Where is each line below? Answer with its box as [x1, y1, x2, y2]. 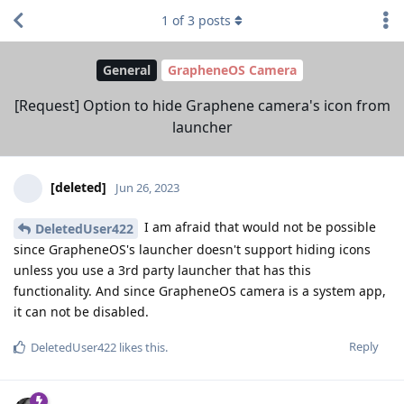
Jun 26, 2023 [115, 179, 179, 196]
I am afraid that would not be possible [141, 217, 376, 235]
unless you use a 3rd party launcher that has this [14, 261, 311, 279]
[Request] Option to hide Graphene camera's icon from [14, 95, 390, 115]
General [103, 61, 151, 79]
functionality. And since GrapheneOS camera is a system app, [14, 281, 386, 299]
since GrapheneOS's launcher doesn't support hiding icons [14, 240, 371, 258]
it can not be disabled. [14, 302, 149, 320]
